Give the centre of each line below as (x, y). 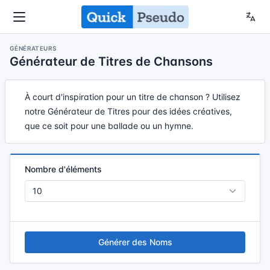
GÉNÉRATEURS (33, 48)
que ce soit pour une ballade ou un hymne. (109, 126)
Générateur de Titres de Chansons (111, 61)
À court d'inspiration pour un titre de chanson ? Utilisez (133, 97)
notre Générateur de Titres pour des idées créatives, (128, 111)
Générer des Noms (135, 242)
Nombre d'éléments (63, 169)
